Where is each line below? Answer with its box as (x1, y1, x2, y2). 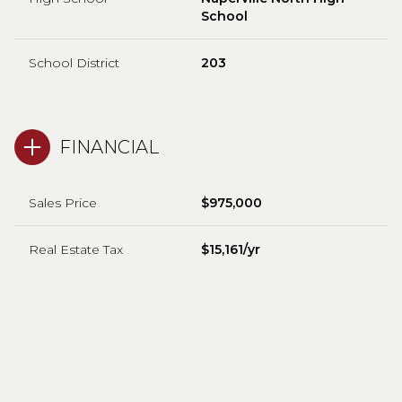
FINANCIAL (59, 135, 159, 158)
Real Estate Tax (29, 240, 123, 258)
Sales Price (29, 194, 97, 211)
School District (29, 54, 119, 71)
